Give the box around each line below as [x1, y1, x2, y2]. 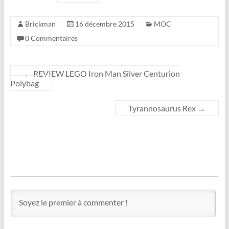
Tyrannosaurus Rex [128, 103, 198, 113]
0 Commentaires [25, 33, 78, 42]
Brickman [25, 19, 56, 28]
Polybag [10, 78, 39, 88]
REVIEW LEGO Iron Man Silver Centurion [31, 68, 180, 78]
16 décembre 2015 [75, 19, 134, 28]
